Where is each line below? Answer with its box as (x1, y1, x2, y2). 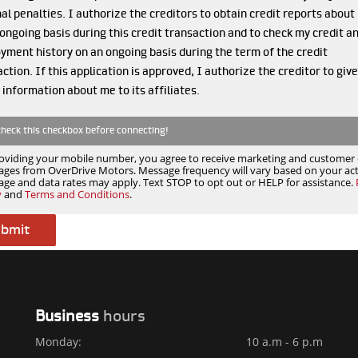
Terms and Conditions (24, 186, 129, 201)
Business (35, 307, 103, 326)
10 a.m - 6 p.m (246, 333, 323, 349)
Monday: (35, 333, 82, 349)
